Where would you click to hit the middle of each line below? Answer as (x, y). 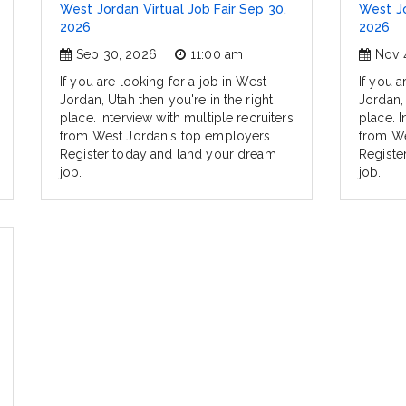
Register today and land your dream (168, 155)
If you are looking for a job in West (164, 82)
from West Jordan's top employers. (167, 136)
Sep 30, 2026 (116, 55)
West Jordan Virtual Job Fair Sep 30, (174, 10)
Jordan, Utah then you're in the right (167, 100)
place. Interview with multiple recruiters (177, 118)
